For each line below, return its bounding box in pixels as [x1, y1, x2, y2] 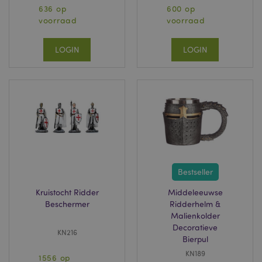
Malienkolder [170, 211, 220, 220]
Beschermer [44, 199, 89, 209]
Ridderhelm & [170, 199, 220, 209]
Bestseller [177, 167, 213, 177]
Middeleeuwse [167, 187, 223, 197]
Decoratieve [173, 222, 218, 232]
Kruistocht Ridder [35, 187, 99, 197]
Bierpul [182, 234, 208, 244]
